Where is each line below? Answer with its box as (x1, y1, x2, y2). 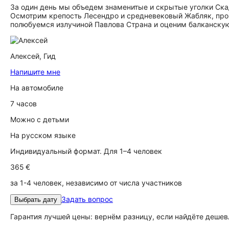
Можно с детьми (10, 115, 69, 124)
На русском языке (10, 131, 76, 140)
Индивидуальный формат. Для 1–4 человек (10, 147, 162, 155)
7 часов (10, 99, 37, 108)
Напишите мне (10, 67, 60, 76)
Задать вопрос (61, 195, 113, 203)
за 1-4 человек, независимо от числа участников (10, 178, 182, 187)
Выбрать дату (14, 196, 57, 203)
